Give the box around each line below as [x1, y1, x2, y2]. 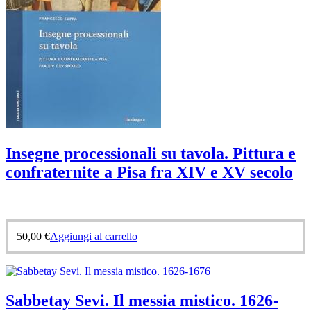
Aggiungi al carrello [50, 230, 137, 243]
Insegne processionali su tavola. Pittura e [6, 144, 296, 163]
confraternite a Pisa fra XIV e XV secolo [6, 163, 293, 182]
